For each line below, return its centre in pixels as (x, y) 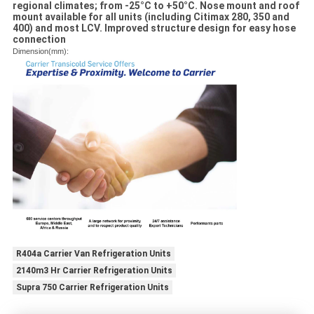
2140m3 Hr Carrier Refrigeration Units (94, 270)
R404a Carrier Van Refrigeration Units (93, 253)
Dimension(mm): (40, 52)
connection (39, 40)
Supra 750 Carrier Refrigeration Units (92, 287)
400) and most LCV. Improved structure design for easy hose (154, 28)
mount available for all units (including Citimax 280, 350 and (151, 17)
